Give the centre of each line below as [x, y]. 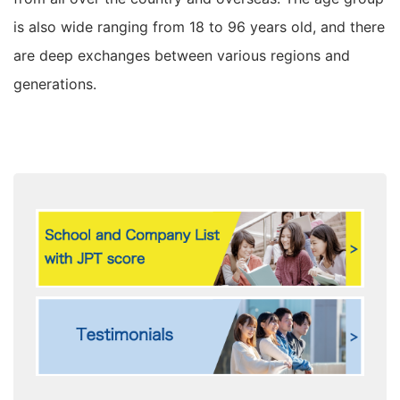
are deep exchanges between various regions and [182, 55]
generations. [55, 84]
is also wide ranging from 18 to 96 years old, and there [199, 27]
